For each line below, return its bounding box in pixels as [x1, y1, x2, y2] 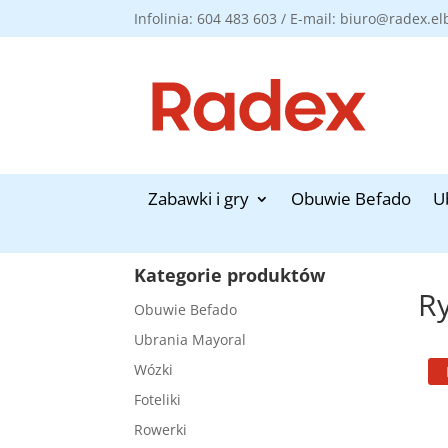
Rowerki [134, 420, 188, 440]
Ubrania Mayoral [134, 330, 247, 350]
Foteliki [134, 390, 182, 410]
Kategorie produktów [134, 263, 326, 288]
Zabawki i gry [148, 186, 249, 210]
